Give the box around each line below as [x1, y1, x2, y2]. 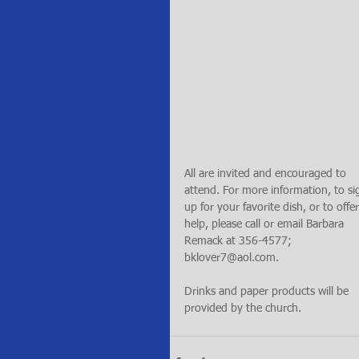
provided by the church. [184, 303, 301, 314]
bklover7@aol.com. [184, 252, 279, 264]
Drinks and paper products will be [184, 286, 352, 297]
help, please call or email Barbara [184, 219, 347, 230]
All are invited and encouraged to [184, 168, 349, 179]
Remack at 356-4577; [184, 236, 295, 247]
